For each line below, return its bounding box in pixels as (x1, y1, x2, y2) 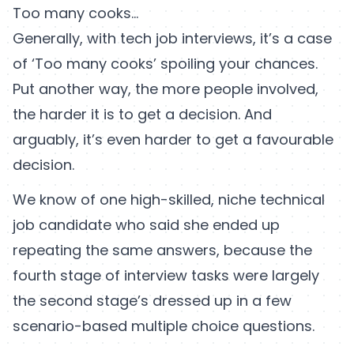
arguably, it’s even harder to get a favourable (13, 130, 333, 150)
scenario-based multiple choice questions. (13, 316, 314, 337)
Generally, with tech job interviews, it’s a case (13, 28, 332, 49)
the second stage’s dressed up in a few (13, 291, 292, 311)
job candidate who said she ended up (13, 215, 280, 235)
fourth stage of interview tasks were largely (13, 265, 319, 286)
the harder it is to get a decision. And (13, 104, 272, 125)
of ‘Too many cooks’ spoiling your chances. (13, 54, 318, 74)
